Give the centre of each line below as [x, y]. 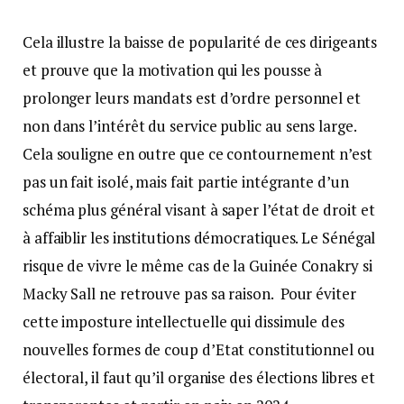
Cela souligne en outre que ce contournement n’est [197, 153]
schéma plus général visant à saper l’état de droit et [199, 209]
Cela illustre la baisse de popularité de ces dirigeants [200, 41]
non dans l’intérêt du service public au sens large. [189, 125]
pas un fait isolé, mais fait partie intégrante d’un [186, 181]
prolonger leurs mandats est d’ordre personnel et [192, 97]
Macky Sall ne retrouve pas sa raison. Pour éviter [189, 293]
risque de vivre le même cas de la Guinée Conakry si [197, 265]
